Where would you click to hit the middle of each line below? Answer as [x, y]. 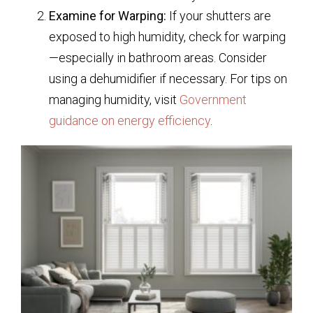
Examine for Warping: [108, 15]
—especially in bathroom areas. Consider [158, 57]
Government [213, 99]
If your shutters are [219, 15]
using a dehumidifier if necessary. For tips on [168, 78]
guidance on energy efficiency [130, 120]
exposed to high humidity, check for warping [167, 36]
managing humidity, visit [114, 99]
